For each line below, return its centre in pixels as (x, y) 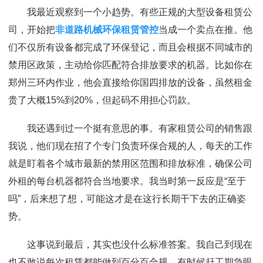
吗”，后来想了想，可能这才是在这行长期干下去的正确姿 (127, 199)
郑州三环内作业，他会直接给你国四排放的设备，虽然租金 (130, 82)
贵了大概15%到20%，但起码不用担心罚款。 (102, 100)
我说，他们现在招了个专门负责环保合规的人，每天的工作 (130, 146)
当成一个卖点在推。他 (205, 30)
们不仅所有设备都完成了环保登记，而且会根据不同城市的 (130, 47)
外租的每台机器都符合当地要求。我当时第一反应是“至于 (127, 181)
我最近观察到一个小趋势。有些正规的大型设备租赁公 (139, 12)
